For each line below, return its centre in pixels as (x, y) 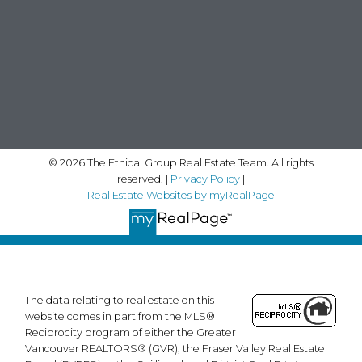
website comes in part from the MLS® (120, 317)
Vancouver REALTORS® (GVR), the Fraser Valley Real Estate (175, 349)
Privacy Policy (205, 179)
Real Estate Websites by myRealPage (181, 195)
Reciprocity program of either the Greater (131, 333)
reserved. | (143, 179)
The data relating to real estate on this (120, 301)
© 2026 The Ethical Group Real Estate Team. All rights (181, 162)
